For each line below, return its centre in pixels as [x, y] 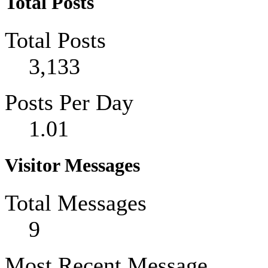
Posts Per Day [69, 103]
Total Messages [76, 203]
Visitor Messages [72, 166]
